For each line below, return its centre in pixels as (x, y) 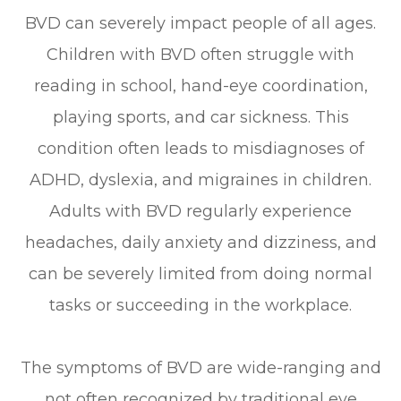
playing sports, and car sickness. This (200, 117)
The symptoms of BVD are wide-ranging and (200, 367)
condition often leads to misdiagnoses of (200, 148)
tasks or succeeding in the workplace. (200, 305)
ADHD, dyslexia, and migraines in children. (200, 179)
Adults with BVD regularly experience (200, 211)
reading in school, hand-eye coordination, (200, 85)
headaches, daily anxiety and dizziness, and (200, 242)
